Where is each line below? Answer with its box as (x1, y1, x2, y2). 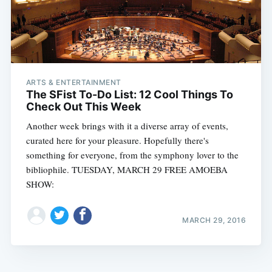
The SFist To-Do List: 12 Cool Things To (25, 88, 233, 101)
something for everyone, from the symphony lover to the (25, 149, 239, 161)
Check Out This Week (25, 100, 141, 114)
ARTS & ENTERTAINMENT (25, 78, 121, 87)
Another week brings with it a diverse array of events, (25, 120, 228, 132)
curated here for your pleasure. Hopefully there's (25, 134, 209, 147)
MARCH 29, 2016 (182, 215, 246, 225)
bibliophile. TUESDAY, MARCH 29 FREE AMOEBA (25, 163, 228, 176)
